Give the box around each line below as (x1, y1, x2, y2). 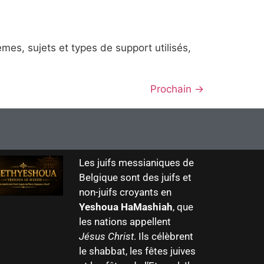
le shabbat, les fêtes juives (78, 245, 196, 258)
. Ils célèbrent (133, 230, 193, 243)
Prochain (150, 83, 194, 95)
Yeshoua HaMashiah (78, 201, 173, 213)
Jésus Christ (78, 230, 134, 243)
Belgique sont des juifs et (78, 171, 192, 184)
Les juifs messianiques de (78, 157, 194, 169)
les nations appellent (78, 216, 171, 228)
